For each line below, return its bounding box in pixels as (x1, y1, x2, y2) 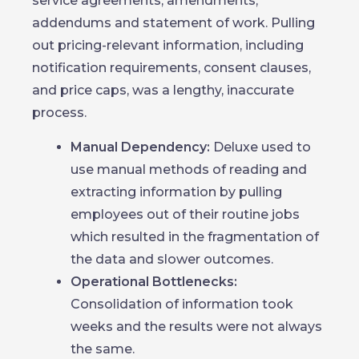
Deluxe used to (210, 139, 311, 155)
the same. (71, 341, 135, 357)
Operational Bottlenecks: (71, 274, 237, 289)
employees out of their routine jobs (71, 207, 300, 222)
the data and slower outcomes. (71, 252, 273, 267)
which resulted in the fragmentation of (71, 229, 319, 244)
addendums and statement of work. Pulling (32, 15, 315, 30)
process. (32, 105, 87, 120)
